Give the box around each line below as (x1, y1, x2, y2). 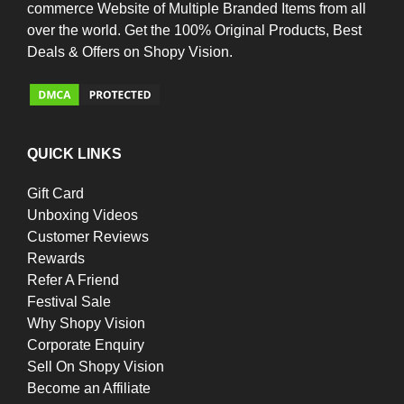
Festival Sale (27, 293, 111, 309)
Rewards (27, 250, 85, 266)
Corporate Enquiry (27, 336, 144, 353)
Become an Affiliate (27, 380, 151, 396)
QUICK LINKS (27, 146, 122, 162)
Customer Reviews (27, 228, 149, 244)
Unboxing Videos (27, 207, 138, 223)
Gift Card (27, 185, 84, 201)
